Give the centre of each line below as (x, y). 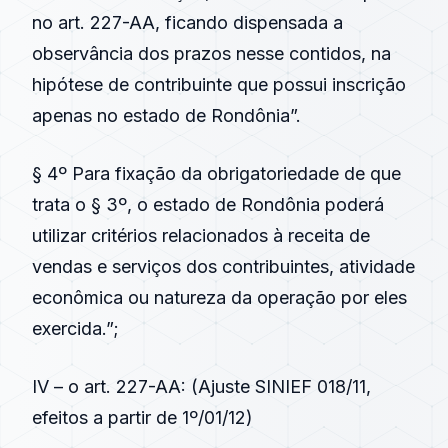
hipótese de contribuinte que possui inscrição (219, 84)
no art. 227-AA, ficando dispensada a (187, 22)
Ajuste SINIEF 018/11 (282, 386)
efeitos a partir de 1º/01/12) (142, 417)
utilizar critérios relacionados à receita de (201, 235)
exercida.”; (75, 328)
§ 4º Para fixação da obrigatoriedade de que (216, 173)
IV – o (58, 386)
